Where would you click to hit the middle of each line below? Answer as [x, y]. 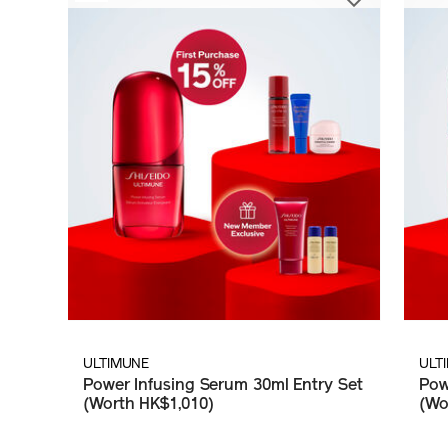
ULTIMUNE [116, 364]
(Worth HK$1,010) [148, 404]
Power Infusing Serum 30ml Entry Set [223, 385]
